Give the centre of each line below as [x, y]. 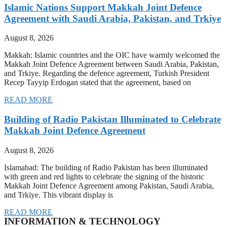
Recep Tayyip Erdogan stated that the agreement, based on [98, 83]
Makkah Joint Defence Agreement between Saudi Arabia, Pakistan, [111, 64]
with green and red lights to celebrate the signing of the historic [104, 176]
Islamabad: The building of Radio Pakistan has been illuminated [106, 167]
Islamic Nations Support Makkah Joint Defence [103, 7]
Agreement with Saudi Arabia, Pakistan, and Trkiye [112, 18]
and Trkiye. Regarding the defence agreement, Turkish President [107, 73]
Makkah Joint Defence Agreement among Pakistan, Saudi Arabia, [109, 185]
